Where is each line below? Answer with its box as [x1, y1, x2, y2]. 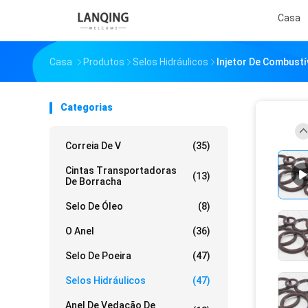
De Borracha [65, 176, 122, 187]
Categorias [60, 102, 113, 113]
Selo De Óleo [65, 201, 123, 212]
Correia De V [65, 140, 121, 151]
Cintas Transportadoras [65, 165, 177, 176]
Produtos [83, 56, 124, 67]
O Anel [65, 225, 94, 236]
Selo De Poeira [65, 250, 131, 261]
